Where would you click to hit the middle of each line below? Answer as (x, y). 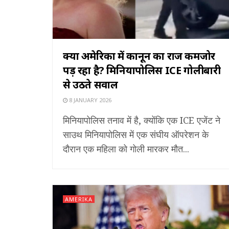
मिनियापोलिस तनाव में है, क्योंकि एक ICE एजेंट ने (142, 120)
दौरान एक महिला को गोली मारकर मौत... (126, 148)
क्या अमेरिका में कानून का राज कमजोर (139, 56)
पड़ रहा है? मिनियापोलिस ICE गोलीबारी (142, 70)
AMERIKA (79, 199)
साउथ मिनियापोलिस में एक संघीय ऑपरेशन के (136, 134)
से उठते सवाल (90, 84)
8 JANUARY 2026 (89, 100)
